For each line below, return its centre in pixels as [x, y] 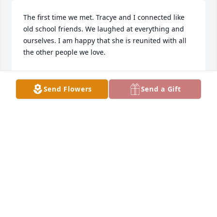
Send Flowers [68, 89]
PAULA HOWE [46, 75]
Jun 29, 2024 [43, 84]
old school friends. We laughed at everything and [104, 29]
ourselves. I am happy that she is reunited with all [105, 41]
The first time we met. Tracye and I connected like [104, 17]
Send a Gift [161, 89]
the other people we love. [64, 52]
